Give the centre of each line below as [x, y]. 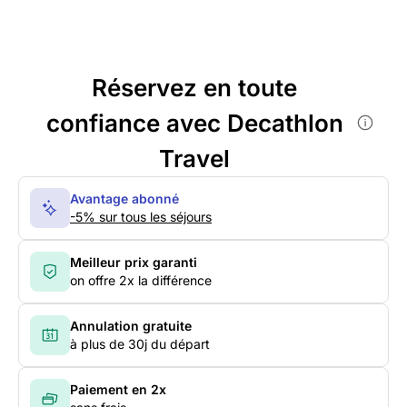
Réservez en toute [194, 87]
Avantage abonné [124, 198]
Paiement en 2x [118, 389]
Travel [194, 158]
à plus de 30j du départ [140, 343]
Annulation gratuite [131, 325]
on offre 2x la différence [141, 280]
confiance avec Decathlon [194, 123]
